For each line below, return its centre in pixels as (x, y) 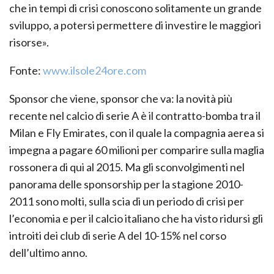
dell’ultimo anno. (48, 252)
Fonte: (26, 70)
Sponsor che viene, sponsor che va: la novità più (121, 98)
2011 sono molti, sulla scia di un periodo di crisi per (127, 201)
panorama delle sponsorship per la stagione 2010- (126, 184)
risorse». (29, 42)
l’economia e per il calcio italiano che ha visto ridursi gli (136, 218)
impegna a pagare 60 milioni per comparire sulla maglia (137, 150)
